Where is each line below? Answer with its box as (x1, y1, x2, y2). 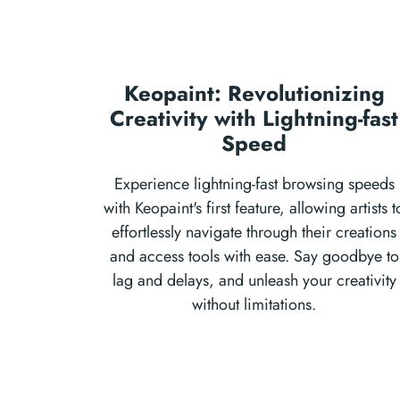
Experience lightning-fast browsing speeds (113, 172, 395, 196)
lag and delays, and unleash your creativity (112, 269, 396, 292)
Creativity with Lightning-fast (110, 103, 398, 134)
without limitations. (192, 293, 316, 316)
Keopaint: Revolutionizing (123, 78, 385, 109)
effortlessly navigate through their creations (112, 221, 396, 244)
